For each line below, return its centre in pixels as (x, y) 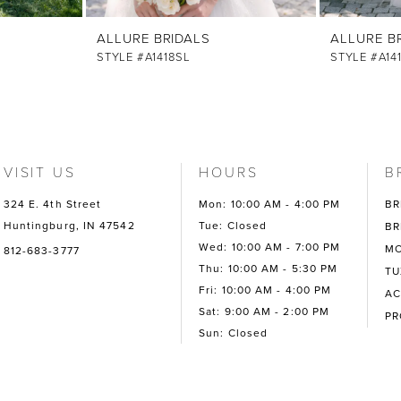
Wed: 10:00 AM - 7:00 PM (270, 247)
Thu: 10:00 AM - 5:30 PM (269, 269)
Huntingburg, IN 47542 (69, 226)
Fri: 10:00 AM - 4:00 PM (265, 290)
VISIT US (40, 172)
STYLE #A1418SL (144, 57)
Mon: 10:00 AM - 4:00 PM (270, 205)
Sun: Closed (234, 333)
